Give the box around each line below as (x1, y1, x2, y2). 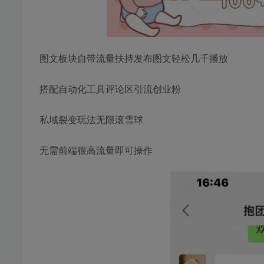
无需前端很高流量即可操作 (39, 143, 153, 157)
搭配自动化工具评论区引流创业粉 (39, 82, 181, 96)
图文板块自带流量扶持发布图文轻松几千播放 (39, 51, 228, 65)
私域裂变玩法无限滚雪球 (39, 113, 143, 127)
